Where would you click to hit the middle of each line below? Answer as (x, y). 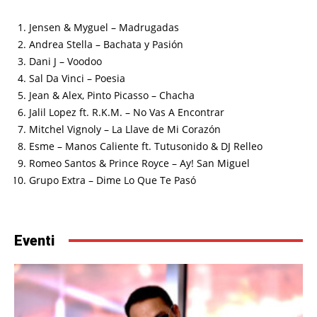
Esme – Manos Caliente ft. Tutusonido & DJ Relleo (146, 146)
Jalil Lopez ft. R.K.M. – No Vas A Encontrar (127, 112)
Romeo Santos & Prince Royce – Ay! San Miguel (139, 163)
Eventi (34, 240)
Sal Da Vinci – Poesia (77, 78)
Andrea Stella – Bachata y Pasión (106, 44)
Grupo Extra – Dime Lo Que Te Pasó (113, 180)
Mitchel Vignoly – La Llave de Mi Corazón (125, 129)
